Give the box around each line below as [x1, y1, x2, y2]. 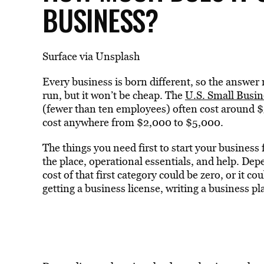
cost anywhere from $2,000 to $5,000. [42, 115, 223, 130]
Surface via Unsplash [42, 49, 140, 64]
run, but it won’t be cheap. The [42, 88, 185, 103]
